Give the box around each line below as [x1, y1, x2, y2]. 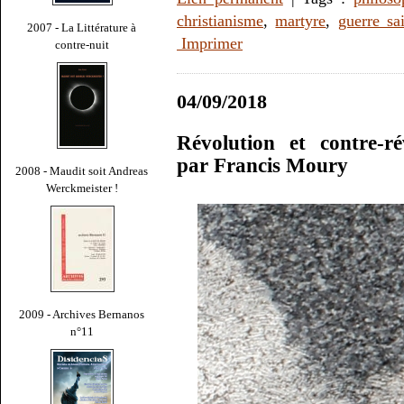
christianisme [177, 12, 263, 31]
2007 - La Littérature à [27, 20, 137, 34]
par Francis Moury [177, 154, 348, 178]
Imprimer [177, 34, 243, 53]
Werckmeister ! [46, 180, 118, 195]
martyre [275, 12, 326, 31]
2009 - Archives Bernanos [19, 307, 145, 321]
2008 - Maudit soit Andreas [15, 163, 149, 178]
